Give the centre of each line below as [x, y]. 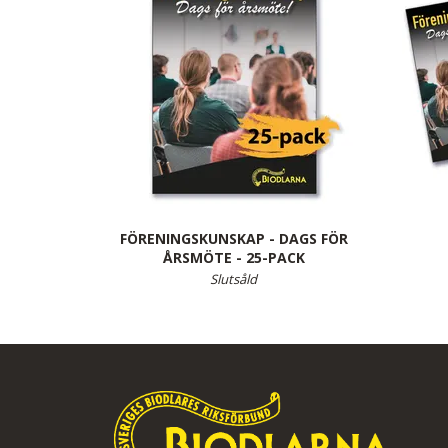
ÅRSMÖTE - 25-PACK [233, 257]
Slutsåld [234, 279]
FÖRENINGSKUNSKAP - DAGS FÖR [233, 238]
